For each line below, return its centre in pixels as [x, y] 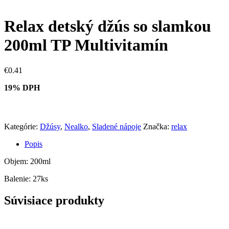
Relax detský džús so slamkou [108, 26]
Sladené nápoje [117, 126]
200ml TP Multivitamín [86, 45]
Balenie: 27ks [26, 178]
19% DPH [22, 87]
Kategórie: [22, 126]
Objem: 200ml [27, 161]
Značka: [157, 126]
